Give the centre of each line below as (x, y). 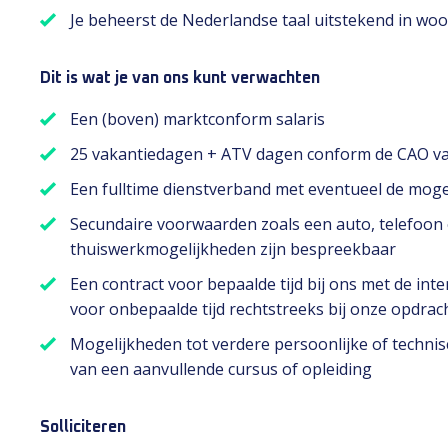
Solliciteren (83, 427)
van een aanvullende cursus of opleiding (221, 369)
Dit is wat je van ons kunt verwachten (180, 78)
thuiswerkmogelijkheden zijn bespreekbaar (233, 249)
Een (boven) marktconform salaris (197, 119)
